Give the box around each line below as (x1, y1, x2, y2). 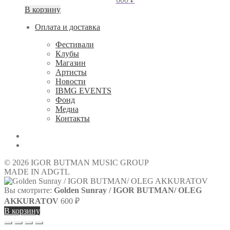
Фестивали (55, 40, 94, 49)
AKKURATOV (4, 197, 59, 206)
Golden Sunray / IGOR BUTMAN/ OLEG (54, 186, 202, 195)
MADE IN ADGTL (4, 167, 70, 177)
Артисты (55, 68, 87, 77)
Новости (55, 77, 86, 86)
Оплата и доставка (35, 23, 100, 32)
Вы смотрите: (4, 186, 54, 195)
